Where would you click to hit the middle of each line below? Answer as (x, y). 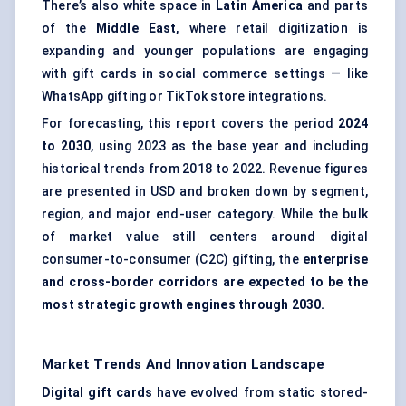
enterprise (335, 260)
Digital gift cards (97, 393)
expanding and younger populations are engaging (205, 51)
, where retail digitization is (272, 29)
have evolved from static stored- (260, 393)
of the (69, 29)
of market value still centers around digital (205, 237)
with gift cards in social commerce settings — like (205, 74)
